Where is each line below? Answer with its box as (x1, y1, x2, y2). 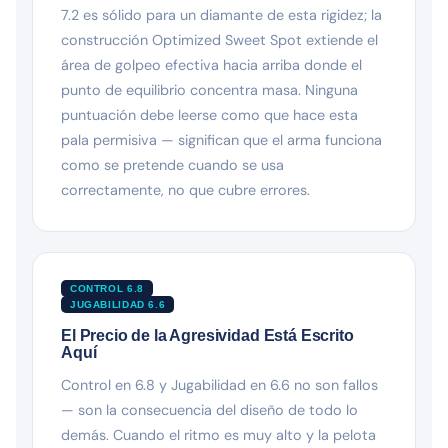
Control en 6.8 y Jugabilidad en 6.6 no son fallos (61, 375, 378, 394)
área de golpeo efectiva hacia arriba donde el (61, 55, 362, 74)
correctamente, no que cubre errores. (61, 180, 310, 199)
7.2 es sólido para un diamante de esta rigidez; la (61, 5, 382, 24)
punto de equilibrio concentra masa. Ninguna (61, 80, 358, 99)
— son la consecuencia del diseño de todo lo (61, 400, 358, 419)
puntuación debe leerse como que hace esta (61, 105, 358, 124)
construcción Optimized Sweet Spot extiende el (61, 30, 378, 49)
